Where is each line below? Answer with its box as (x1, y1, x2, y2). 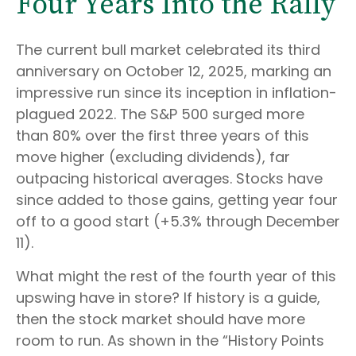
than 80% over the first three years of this (16, 126, 309, 145)
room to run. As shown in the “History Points (16, 331, 324, 350)
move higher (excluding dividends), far (16, 147, 290, 167)
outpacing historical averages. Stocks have (16, 168, 323, 188)
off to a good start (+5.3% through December (16, 211, 340, 231)
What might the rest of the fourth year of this (16, 266, 336, 286)
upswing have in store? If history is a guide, (16, 288, 320, 308)
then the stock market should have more (16, 309, 305, 329)
